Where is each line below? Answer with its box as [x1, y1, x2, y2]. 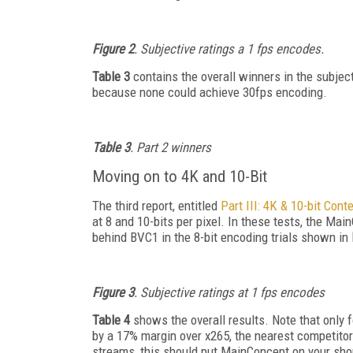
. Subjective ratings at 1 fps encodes [134, 284, 325, 300]
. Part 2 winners [130, 139, 211, 155]
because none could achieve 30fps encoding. [92, 84, 327, 100]
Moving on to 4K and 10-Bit [92, 166, 267, 186]
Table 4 [92, 311, 130, 328]
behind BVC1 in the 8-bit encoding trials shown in [92, 229, 351, 245]
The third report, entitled [92, 197, 221, 214]
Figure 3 [92, 284, 134, 300]
